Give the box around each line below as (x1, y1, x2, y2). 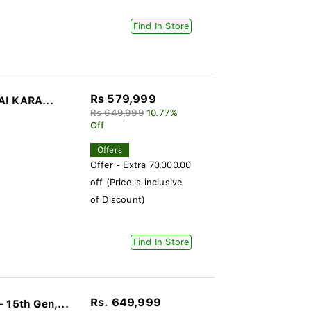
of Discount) (90, 194, 146, 205)
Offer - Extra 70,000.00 (90, 160, 192, 170)
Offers (96, 145, 122, 155)
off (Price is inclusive (90, 177, 183, 187)
